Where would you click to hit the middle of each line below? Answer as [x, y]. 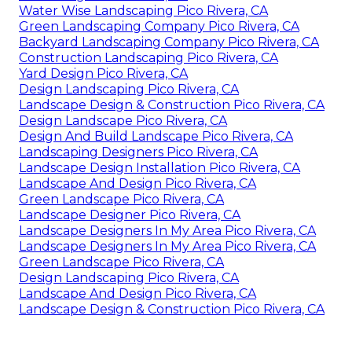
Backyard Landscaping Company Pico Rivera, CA [169, 42]
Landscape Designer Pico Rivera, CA [130, 214]
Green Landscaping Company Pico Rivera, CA [159, 26]
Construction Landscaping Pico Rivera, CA [148, 57]
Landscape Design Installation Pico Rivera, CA [159, 167]
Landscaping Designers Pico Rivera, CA [138, 152]
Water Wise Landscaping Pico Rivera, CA [143, 10]
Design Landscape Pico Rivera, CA [123, 120]
